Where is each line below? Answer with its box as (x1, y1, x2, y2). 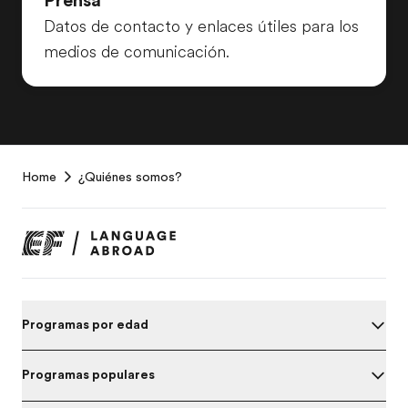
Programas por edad (22, 316, 148, 331)
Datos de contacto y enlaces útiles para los (44, 16, 359, 36)
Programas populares (22, 367, 155, 382)
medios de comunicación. (44, 42, 229, 61)
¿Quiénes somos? (78, 168, 182, 184)
